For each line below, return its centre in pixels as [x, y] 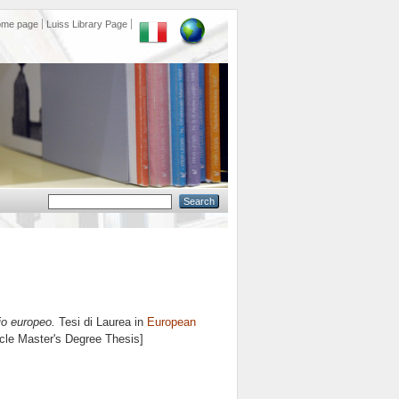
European [171, 322]
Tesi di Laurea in [101, 322]
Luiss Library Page [87, 24]
